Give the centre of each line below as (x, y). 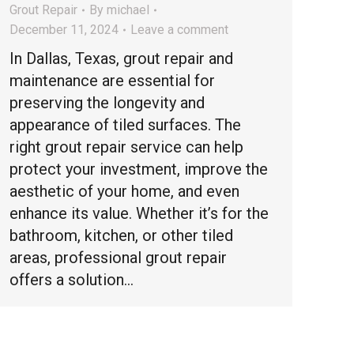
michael (128, 10)
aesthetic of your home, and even (124, 191)
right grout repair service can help (126, 147)
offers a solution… (72, 280)
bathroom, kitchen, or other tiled (121, 235)
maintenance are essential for (112, 81)
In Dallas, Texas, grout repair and (121, 58)
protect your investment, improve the (139, 169)
